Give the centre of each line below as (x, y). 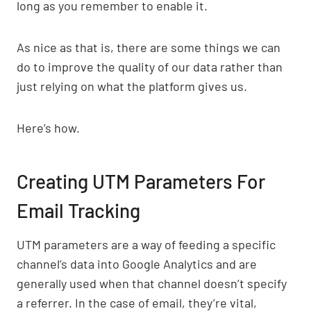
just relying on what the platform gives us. (132, 86)
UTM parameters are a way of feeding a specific (146, 245)
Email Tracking (78, 211)
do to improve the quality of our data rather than (150, 67)
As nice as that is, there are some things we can (149, 48)
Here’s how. (48, 128)
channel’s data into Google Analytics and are (137, 264)
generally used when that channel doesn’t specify (152, 284)
